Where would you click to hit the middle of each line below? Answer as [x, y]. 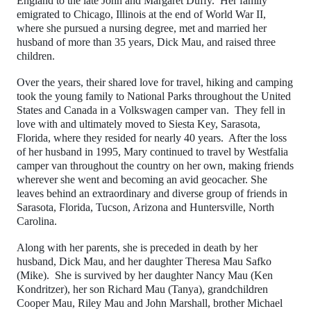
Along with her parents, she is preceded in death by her [137, 247]
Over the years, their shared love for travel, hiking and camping [155, 82]
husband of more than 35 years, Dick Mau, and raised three [146, 42]
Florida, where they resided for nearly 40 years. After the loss [152, 138]
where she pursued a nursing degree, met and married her [142, 28]
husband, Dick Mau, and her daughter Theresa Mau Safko [144, 261]
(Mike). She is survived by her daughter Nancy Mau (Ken [145, 275]
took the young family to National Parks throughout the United [154, 96]
